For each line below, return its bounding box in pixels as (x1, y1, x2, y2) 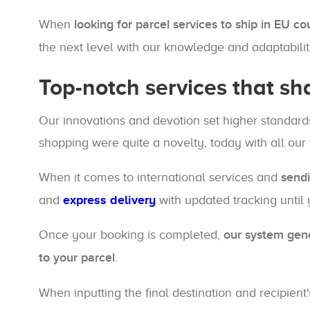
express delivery (63, 193, 156, 207)
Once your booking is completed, (39, 228, 224, 241)
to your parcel (39, 250, 115, 265)
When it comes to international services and (39, 170, 281, 184)
